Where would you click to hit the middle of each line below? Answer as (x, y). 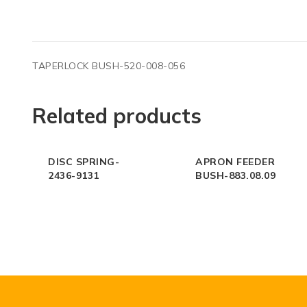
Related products (117, 116)
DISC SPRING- (84, 162)
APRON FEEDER (235, 162)
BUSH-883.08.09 (235, 176)
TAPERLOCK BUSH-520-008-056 (109, 66)
